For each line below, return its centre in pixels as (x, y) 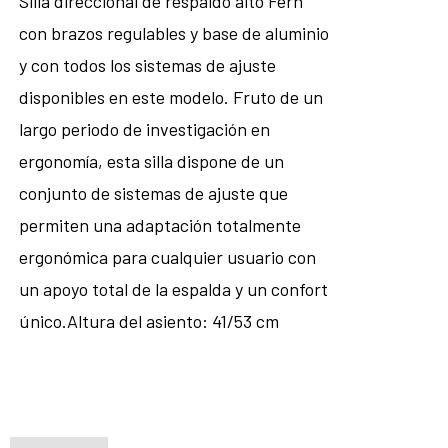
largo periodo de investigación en (144, 129)
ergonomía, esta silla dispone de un (151, 161)
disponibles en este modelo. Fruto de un (170, 97)
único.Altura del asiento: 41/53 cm (148, 321)
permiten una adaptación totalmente (159, 225)
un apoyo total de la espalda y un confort (173, 289)
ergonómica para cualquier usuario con (167, 257)
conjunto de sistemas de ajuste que (153, 193)
